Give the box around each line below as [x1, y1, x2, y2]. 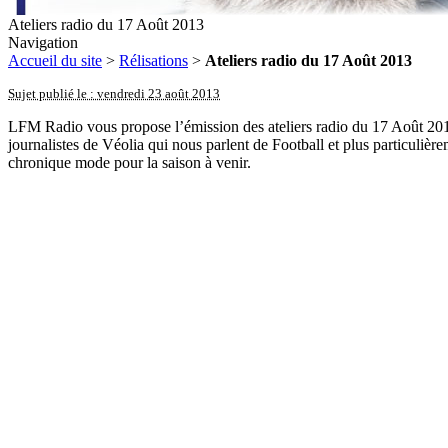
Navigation [8, 34, 78, 51]
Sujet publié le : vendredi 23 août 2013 [8, 86, 220, 101]
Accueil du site [8, 52, 102, 69]
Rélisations [119, 52, 188, 69]
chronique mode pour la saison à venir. [8, 154, 251, 171]
